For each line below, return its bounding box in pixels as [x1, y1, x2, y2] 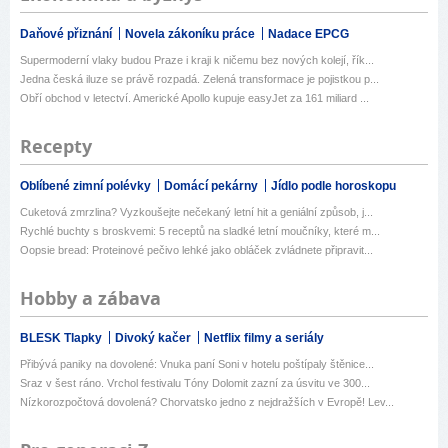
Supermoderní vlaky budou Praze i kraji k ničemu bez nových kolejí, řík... [20, 54, 374, 67]
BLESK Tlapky [20, 331, 105, 346]
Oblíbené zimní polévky [20, 179, 154, 194]
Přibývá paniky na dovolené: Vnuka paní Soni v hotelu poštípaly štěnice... [20, 358, 374, 371]
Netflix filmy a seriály [204, 331, 324, 346]
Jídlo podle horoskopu [271, 179, 396, 194]
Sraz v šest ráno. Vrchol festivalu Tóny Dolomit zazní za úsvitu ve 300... [20, 377, 370, 390]
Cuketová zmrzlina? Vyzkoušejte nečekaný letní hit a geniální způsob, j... [20, 206, 373, 219]
